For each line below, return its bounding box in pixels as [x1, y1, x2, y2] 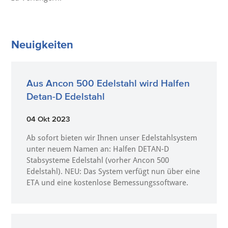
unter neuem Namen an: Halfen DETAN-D [26, 144, 169, 154]
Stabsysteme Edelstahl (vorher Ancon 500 [26, 155, 169, 165]
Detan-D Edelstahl [26, 91, 105, 102]
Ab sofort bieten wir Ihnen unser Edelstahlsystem [26, 133, 197, 142]
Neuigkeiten [11, 38, 74, 50]
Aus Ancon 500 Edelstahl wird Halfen [26, 77, 190, 89]
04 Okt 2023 [26, 114, 71, 123]
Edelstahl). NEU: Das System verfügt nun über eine [26, 166, 201, 176]
